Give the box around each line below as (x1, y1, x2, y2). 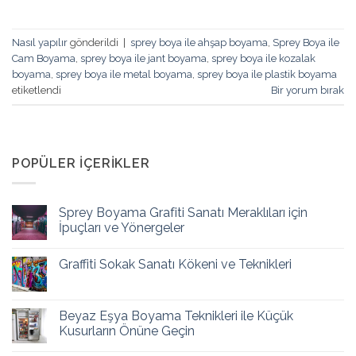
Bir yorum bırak (271, 83, 344, 96)
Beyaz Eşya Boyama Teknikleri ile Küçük (59, 308, 293, 323)
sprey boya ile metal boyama (56, 68, 192, 80)
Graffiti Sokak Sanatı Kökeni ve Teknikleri (59, 256, 292, 272)
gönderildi (68, 36, 121, 48)
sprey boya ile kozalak (211, 52, 315, 64)
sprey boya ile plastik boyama (197, 68, 337, 80)
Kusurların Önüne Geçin (59, 323, 195, 339)
